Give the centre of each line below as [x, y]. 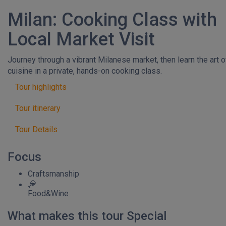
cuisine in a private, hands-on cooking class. [85, 71]
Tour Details [36, 129]
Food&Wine [48, 193]
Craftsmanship [53, 174]
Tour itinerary [38, 108]
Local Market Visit [81, 39]
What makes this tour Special [87, 216]
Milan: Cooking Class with [112, 20]
